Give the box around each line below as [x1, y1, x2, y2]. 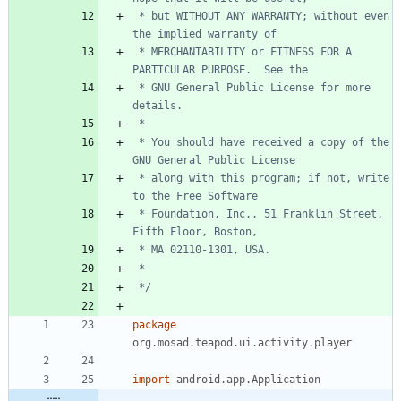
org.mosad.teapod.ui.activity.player [132, 336, 352, 349]
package [132, 318, 176, 331]
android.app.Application [176, 372, 320, 386]
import [132, 372, 170, 386]
